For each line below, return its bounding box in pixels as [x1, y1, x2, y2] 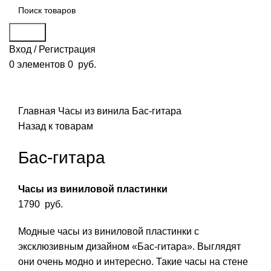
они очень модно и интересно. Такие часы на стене [18, 256, 248, 267]
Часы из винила [58, 106, 132, 117]
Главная [18, 106, 58, 117]
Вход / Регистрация [9, 44, 96, 54]
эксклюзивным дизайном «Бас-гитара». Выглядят [18, 241, 241, 252]
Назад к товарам [18, 121, 93, 132]
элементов [17, 59, 65, 70]
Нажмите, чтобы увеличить [93, 90, 214, 101]
